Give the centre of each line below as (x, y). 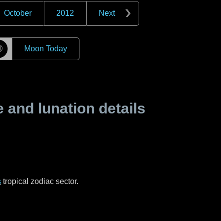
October (18, 13)
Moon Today (45, 49)
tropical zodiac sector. (40, 181)
